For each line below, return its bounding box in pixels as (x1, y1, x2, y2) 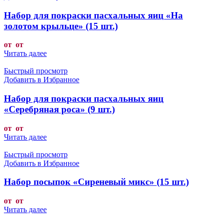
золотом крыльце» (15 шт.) (4, 20, 118, 31)
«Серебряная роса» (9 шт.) (4, 104, 115, 114)
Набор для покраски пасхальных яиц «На (4, 10, 183, 20)
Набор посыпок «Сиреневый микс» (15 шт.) (4, 177, 189, 187)
